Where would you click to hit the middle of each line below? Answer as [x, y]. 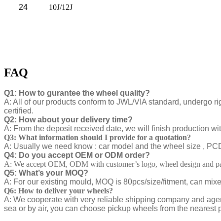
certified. [19, 111]
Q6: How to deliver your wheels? [58, 191]
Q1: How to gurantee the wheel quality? [77, 93]
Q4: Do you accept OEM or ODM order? [77, 155]
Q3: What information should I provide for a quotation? [97, 138]
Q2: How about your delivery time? [68, 120]
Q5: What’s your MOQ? [46, 173]
